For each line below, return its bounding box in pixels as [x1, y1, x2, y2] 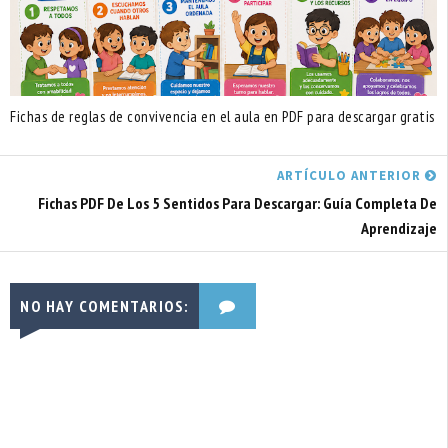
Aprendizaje [361, 218, 437, 238]
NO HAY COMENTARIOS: [20, 296, 189, 316]
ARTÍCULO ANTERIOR [277, 167, 425, 184]
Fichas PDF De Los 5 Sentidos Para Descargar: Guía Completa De [38, 193, 437, 213]
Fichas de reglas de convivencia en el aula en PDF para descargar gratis [10, 106, 435, 126]
